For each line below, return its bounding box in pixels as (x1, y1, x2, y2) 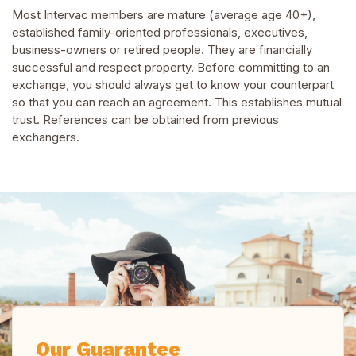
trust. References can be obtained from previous (12, 112, 279, 128)
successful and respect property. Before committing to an (12, 60, 330, 75)
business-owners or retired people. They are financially (12, 42, 312, 58)
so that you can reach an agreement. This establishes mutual (12, 95, 342, 110)
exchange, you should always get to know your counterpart (12, 77, 334, 93)
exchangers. (12, 130, 79, 145)
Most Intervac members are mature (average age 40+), (12, 7, 315, 23)
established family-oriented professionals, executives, (12, 25, 308, 41)
